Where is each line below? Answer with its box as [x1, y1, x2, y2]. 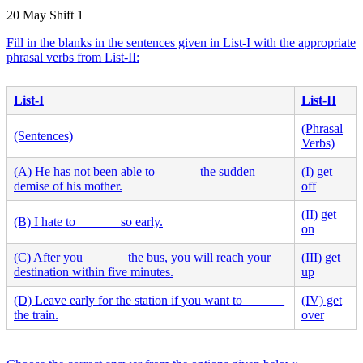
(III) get [301, 250, 340, 264]
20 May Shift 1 [6, 7, 83, 22]
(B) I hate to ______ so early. [14, 214, 163, 228]
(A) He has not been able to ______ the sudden [14, 164, 255, 178]
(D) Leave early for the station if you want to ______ [14, 293, 284, 307]
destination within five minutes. [14, 264, 173, 279]
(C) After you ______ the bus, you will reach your [14, 250, 271, 264]
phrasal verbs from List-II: [6, 49, 139, 64]
